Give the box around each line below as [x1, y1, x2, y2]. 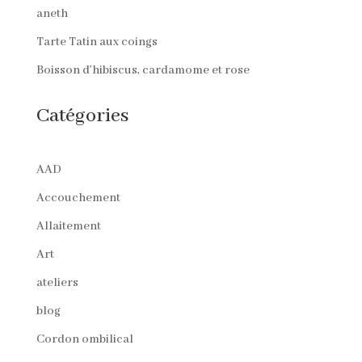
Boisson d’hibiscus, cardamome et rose [36, 62, 250, 78]
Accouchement [36, 190, 120, 205]
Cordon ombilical [36, 331, 133, 347]
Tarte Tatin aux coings [36, 34, 158, 49]
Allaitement [36, 218, 101, 234]
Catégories [36, 103, 128, 128]
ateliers [36, 275, 78, 290]
